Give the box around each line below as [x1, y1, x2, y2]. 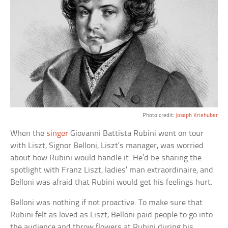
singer [46, 129, 69, 138]
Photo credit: [142, 112, 176, 119]
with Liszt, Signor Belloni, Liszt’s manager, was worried [10, 141, 204, 151]
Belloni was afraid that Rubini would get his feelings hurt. [10, 178, 213, 187]
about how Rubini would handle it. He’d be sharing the [10, 154, 202, 163]
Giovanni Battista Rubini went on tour [68, 129, 204, 138]
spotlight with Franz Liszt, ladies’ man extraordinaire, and [10, 166, 214, 175]
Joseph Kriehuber [175, 112, 218, 119]
